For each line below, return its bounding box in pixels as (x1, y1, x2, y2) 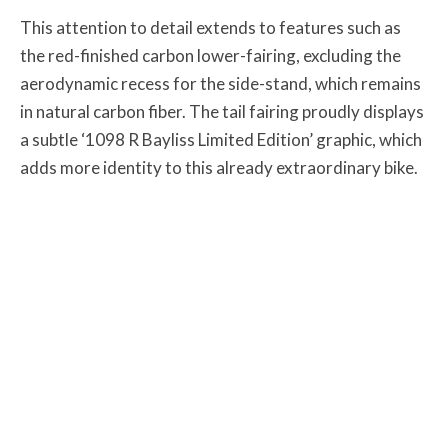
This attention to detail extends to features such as (20, 17, 401, 39)
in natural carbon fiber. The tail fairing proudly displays (20, 101, 424, 123)
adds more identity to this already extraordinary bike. (20, 157, 418, 179)
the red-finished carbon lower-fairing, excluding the (20, 45, 401, 67)
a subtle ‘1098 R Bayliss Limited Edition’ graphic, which (20, 129, 422, 151)
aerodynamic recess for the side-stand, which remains (20, 73, 421, 95)
